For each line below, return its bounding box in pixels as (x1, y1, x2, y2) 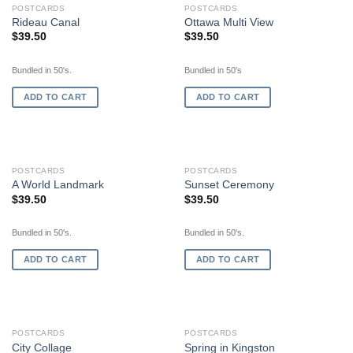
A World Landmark (11, 179, 104, 191)
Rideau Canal (11, 16, 80, 28)
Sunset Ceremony (184, 179, 274, 191)
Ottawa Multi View (184, 16, 273, 28)
